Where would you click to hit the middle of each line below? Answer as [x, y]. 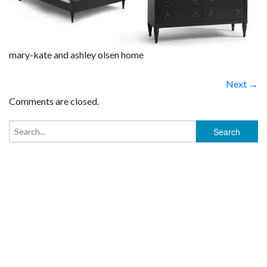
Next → [242, 84]
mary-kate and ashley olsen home [76, 55]
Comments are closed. [54, 101]
